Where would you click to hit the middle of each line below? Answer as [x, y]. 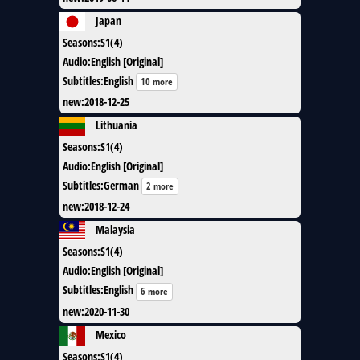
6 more [154, 291]
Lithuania [117, 125]
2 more [160, 186]
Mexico [111, 334]
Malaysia [115, 230]
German [121, 186]
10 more [157, 82]
